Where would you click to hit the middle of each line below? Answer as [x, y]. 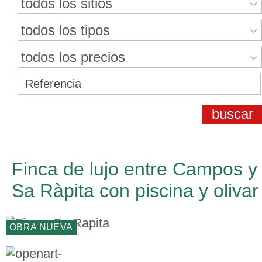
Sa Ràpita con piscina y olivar [135, 191]
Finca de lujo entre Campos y [135, 169]
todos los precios [73, 57]
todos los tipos [65, 30]
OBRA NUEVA [41, 227]
